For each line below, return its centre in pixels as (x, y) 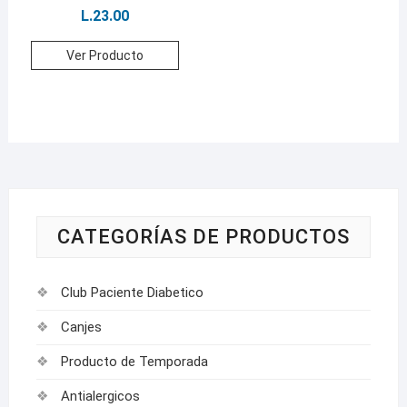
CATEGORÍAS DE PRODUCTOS (203, 237)
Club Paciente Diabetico (132, 293)
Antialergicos (100, 397)
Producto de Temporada (134, 362)
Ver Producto (104, 56)
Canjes (81, 328)
